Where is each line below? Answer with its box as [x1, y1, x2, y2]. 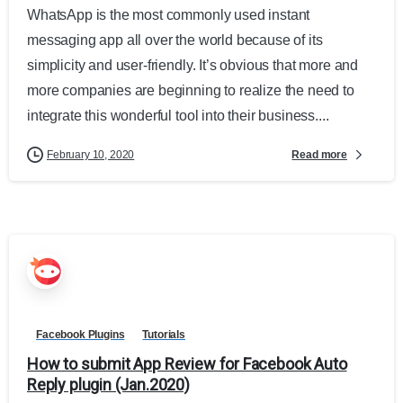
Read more [291, 148, 347, 161]
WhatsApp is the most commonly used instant [27, 7, 310, 23]
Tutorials [142, 328, 186, 342]
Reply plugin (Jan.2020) [27, 375, 190, 395]
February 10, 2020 [47, 148, 135, 162]
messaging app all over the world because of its [27, 32, 323, 49]
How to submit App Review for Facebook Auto [27, 354, 347, 374]
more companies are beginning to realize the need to [27, 83, 354, 99]
